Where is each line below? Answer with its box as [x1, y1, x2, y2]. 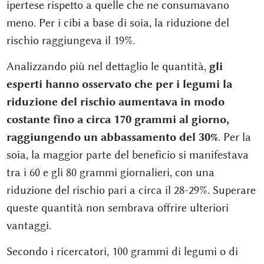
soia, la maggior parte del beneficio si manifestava [6, 148, 249, 162]
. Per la [217, 130, 251, 144]
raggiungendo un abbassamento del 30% [6, 130, 218, 144]
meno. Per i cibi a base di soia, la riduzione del [6, 16, 229, 30]
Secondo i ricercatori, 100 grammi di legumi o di [6, 245, 238, 259]
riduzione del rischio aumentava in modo [6, 95, 225, 109]
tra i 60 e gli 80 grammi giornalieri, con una [6, 166, 214, 180]
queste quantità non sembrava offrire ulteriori [6, 201, 229, 215]
